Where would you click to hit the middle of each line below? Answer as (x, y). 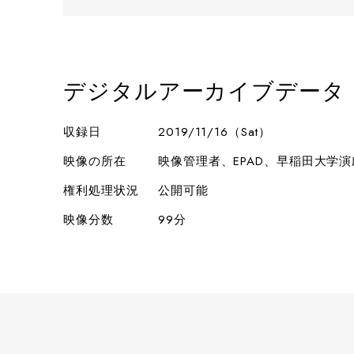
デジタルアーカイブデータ (204, 91)
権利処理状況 (101, 190)
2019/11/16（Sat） (215, 132)
